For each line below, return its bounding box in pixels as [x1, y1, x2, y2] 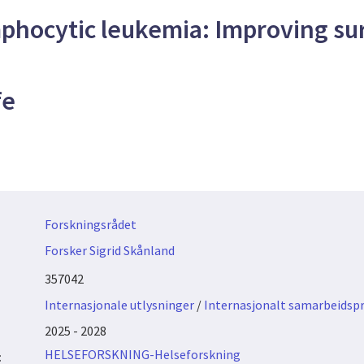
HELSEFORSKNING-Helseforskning [44, 346, 240, 362]
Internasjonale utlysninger [44, 297, 194, 313]
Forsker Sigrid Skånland [44, 242, 175, 258]
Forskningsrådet [44, 216, 136, 232]
